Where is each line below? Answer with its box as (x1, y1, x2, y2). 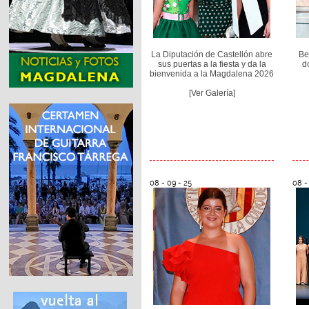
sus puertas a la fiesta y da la (157, 59, 266, 69)
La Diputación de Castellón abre (151, 49, 273, 59)
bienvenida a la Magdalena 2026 (150, 68, 275, 79)
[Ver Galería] (188, 88, 235, 98)
